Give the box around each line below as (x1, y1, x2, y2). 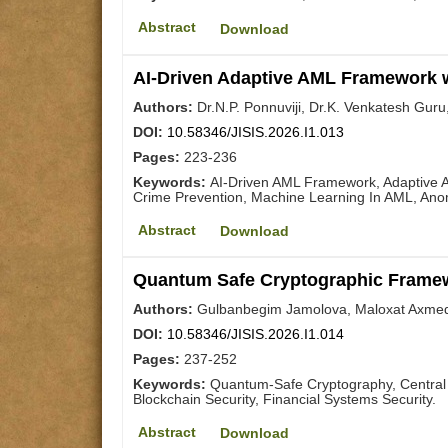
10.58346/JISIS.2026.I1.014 (167, 325, 344, 342)
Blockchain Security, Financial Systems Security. (133, 390, 436, 407)
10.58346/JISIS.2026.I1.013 (167, 123, 344, 140)
